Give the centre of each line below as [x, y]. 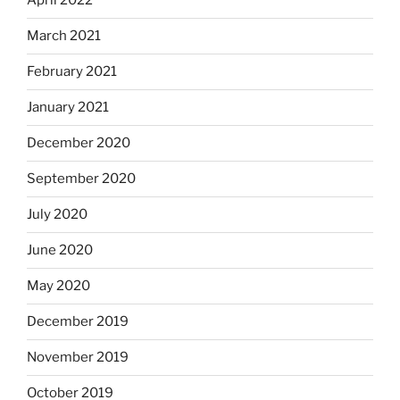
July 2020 [57, 215]
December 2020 [79, 143]
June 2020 [60, 250]
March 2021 [64, 36]
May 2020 [58, 286]
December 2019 [78, 322]
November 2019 [78, 358]
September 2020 [81, 179]
